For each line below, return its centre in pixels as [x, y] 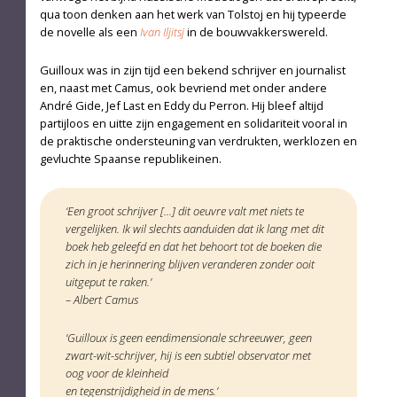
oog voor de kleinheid [117, 374]
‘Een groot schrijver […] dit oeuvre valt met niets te [184, 211]
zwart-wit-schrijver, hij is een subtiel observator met [188, 356]
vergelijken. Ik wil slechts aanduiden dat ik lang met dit [195, 229]
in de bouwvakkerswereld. [256, 31]
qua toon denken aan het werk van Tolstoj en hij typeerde [193, 14]
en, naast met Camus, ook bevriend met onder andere [183, 88]
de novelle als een [90, 31]
